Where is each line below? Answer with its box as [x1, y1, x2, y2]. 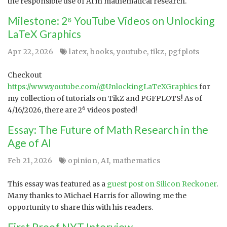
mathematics [112, 156, 161, 165]
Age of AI [8, 136, 51, 149]
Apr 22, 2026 [8, 47, 55, 56]
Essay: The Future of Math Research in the [8, 123, 208, 136]
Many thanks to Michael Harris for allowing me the [8, 191, 186, 200]
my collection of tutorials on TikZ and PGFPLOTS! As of [8, 94, 202, 103]
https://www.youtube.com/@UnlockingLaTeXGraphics [8, 82, 198, 91]
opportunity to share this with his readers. [8, 203, 153, 212]
